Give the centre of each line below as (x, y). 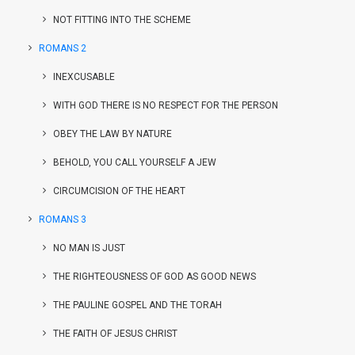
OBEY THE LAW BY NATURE (113, 134)
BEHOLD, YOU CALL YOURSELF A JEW (135, 162)
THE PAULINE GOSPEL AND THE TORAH (137, 305)
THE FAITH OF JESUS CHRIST (115, 334)
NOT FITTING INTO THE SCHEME (122, 20)
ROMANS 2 (63, 48)
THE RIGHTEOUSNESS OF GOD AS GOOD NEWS (155, 277)
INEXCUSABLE (84, 77)
